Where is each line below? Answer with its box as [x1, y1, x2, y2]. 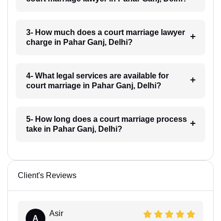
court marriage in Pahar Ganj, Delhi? [26, 81, 161, 90]
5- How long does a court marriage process [26, 114, 187, 123]
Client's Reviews [18, 171, 76, 180]
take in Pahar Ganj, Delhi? [26, 124, 122, 133]
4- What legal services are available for [26, 71, 169, 80]
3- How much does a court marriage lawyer [26, 28, 185, 37]
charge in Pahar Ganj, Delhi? [26, 37, 133, 46]
